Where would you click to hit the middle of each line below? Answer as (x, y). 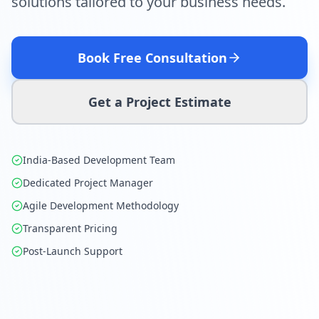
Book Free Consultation (152, 57)
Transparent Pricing (70, 228)
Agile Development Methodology (101, 205)
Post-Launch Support (73, 251)
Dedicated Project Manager (88, 182)
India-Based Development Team (99, 159)
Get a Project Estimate (159, 101)
